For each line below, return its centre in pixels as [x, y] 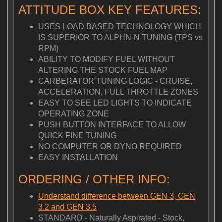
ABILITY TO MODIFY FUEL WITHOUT [107, 59]
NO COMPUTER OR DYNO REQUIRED [110, 147]
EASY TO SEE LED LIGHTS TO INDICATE [115, 103]
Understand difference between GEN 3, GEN [117, 196]
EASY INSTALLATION [78, 158]
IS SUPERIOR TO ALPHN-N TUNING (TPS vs [120, 38]
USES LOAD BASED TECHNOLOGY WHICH [120, 27]
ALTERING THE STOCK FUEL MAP [103, 70]
